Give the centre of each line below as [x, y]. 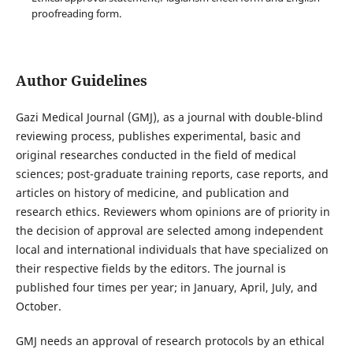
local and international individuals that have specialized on [172, 250]
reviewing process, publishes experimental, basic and [158, 136]
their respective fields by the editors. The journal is [150, 269]
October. [38, 307]
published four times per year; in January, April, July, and [166, 288]
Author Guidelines [81, 81]
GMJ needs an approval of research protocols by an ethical [170, 341]
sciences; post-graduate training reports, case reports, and [172, 174]
